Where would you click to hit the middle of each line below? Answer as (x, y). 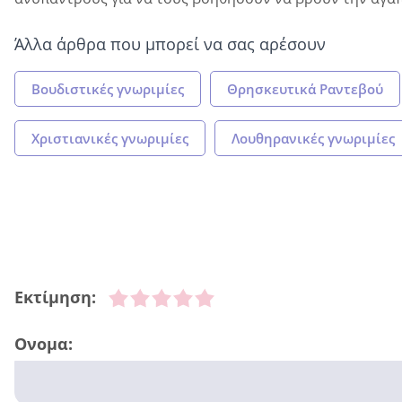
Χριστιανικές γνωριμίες (110, 138)
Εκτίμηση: (55, 297)
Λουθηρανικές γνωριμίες (313, 138)
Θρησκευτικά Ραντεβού (305, 88)
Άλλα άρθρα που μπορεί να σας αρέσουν (170, 44)
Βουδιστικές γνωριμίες (108, 88)
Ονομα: (44, 344)
